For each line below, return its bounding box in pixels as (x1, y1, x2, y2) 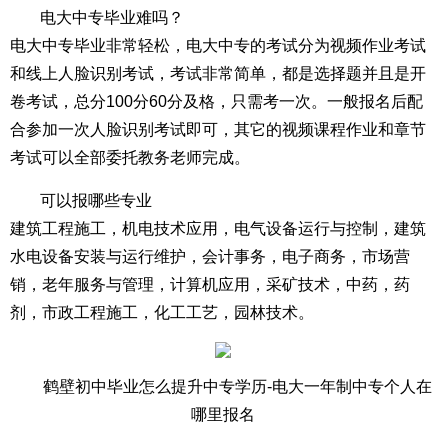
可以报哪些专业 (40, 192, 152, 209)
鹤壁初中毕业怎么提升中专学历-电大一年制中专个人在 (43, 378, 433, 395)
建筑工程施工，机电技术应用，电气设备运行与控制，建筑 (10, 220, 426, 237)
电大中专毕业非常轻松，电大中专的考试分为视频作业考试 (10, 37, 426, 54)
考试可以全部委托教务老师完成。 (10, 149, 250, 166)
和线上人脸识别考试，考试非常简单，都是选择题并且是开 (10, 65, 426, 82)
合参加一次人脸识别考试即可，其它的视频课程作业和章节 (10, 121, 426, 138)
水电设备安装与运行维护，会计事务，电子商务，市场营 (10, 248, 410, 265)
